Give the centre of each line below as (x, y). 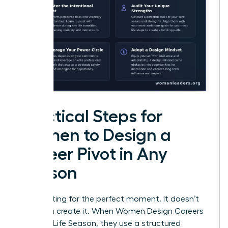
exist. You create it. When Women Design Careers (111, 211)
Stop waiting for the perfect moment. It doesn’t (109, 199)
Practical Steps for (91, 117)
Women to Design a (95, 136)
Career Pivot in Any (93, 154)
